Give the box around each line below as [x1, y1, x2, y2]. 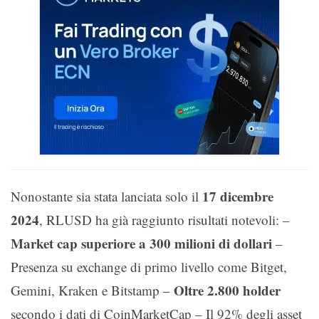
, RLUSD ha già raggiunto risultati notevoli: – [39, 210, 290, 229]
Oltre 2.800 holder [174, 280, 281, 300]
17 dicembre [202, 186, 273, 206]
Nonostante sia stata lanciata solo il [11, 187, 202, 205]
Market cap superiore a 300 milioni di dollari [11, 233, 272, 253]
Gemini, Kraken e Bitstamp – [11, 281, 174, 299]
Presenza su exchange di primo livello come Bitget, [11, 257, 287, 276]
